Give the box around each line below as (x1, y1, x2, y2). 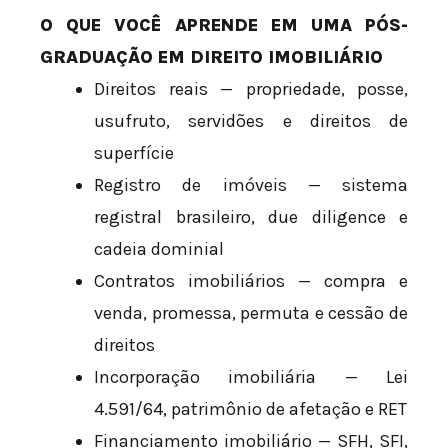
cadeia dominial (94, 238, 224, 261)
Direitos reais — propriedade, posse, (94, 78, 408, 101)
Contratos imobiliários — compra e (94, 270, 408, 293)
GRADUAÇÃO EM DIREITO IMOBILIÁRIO (40, 46, 383, 69)
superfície (94, 142, 174, 165)
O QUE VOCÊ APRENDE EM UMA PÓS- (40, 14, 408, 37)
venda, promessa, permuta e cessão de (94, 302, 408, 325)
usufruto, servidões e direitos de (94, 110, 408, 133)
